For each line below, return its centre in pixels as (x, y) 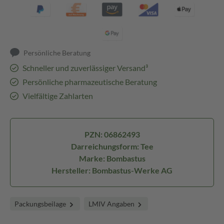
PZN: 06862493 (112, 134)
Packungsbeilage (41, 204)
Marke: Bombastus (112, 158)
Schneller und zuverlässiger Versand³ (85, 68)
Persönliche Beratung (57, 53)
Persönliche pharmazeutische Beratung (89, 82)
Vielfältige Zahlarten (57, 96)
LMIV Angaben (112, 204)
